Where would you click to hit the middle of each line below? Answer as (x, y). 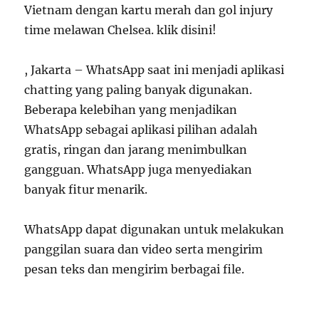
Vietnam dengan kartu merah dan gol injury (149, 10)
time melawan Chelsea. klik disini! (121, 30)
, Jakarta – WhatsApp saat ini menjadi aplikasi (155, 70)
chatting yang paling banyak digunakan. (138, 90)
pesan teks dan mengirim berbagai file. (135, 269)
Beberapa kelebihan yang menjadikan (131, 110)
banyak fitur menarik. (86, 189)
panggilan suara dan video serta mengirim (144, 249)
